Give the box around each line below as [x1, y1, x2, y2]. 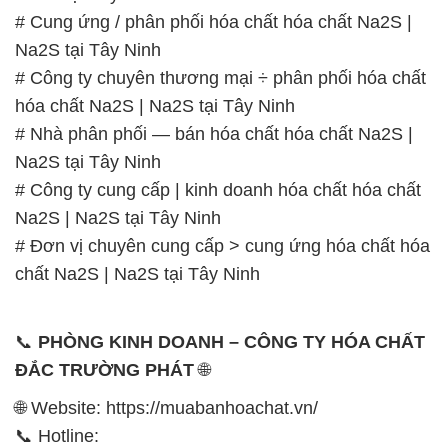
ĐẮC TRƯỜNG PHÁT [15, 360, 194, 381]
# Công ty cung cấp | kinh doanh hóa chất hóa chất [15, 180, 421, 201]
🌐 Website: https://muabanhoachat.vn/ [15, 398, 318, 419]
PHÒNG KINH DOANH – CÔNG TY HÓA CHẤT [38, 332, 425, 353]
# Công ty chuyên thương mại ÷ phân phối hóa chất [15, 68, 426, 89]
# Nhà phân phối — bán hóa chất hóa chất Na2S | [15, 124, 413, 145]
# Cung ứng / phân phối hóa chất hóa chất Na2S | [15, 12, 412, 33]
